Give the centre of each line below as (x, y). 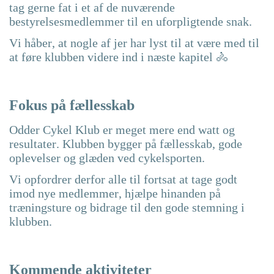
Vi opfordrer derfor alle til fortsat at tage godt (123, 179)
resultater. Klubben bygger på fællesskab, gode (126, 143)
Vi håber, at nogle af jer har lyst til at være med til (134, 43)
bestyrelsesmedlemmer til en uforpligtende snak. (131, 21)
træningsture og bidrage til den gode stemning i (127, 207)
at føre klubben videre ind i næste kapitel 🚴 (119, 57)
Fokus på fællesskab (72, 105)
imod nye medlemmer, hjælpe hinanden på (115, 193)
